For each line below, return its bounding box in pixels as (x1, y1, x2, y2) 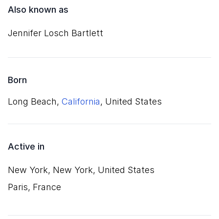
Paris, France (8, 182, 61, 192)
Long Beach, (8, 96, 62, 107)
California (62, 96, 100, 107)
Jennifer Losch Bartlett (8, 28, 103, 38)
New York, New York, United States (8, 165, 154, 175)
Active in (8, 141, 44, 152)
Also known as (8, 4, 68, 15)
